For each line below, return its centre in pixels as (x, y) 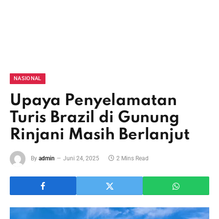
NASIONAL (28, 78)
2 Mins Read (132, 159)
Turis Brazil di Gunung (95, 118)
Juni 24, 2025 (81, 159)
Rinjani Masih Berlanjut (100, 135)
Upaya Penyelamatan (93, 101)
